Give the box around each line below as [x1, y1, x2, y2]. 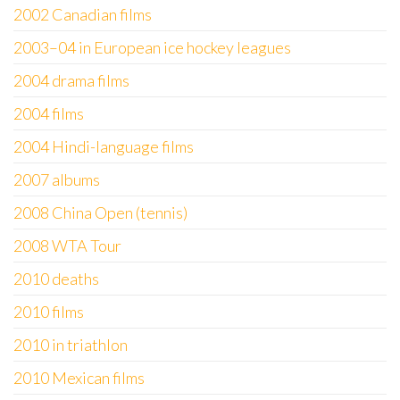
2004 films [13, 104, 84, 123]
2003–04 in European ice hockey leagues [13, 37, 291, 57]
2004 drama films [13, 71, 129, 90]
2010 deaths [13, 269, 99, 288]
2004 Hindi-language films [13, 137, 194, 156]
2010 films [13, 302, 84, 321]
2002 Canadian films [13, 4, 152, 24]
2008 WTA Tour [13, 236, 121, 255]
